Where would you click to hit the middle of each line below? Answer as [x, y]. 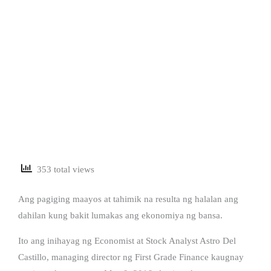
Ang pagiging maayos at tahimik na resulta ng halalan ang [128, 199]
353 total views [63, 170]
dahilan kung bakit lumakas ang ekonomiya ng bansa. [120, 215]
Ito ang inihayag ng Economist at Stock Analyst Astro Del [127, 240]
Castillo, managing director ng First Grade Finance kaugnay [131, 257]
